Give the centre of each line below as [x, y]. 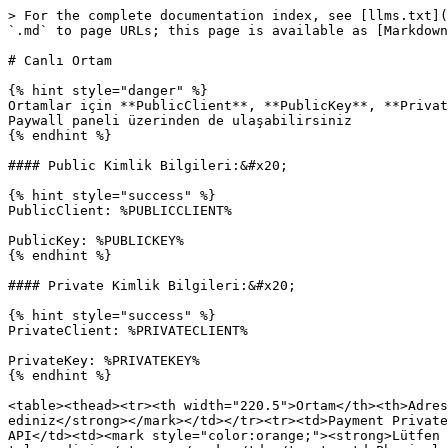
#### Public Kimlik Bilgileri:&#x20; [148, 165]
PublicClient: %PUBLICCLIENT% [120, 210]
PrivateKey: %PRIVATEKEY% [104, 360]
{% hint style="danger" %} [108, 90]
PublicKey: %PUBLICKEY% [96, 240]
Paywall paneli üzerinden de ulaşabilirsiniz [180, 120]
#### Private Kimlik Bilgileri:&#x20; [152, 285]
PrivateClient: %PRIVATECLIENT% [128, 330]
